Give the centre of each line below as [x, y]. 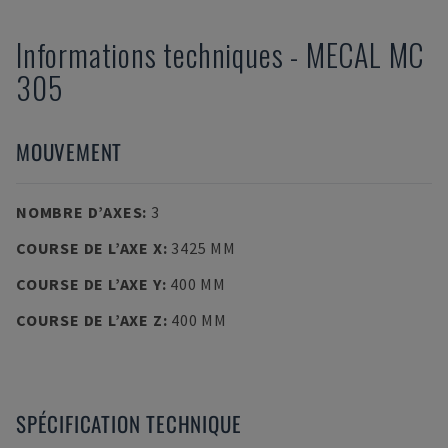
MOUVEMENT [69, 151]
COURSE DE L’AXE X [89, 248]
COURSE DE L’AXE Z [89, 320]
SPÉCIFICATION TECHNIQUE [129, 423]
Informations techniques [150, 54]
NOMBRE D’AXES [79, 212]
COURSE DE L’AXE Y [89, 284]
